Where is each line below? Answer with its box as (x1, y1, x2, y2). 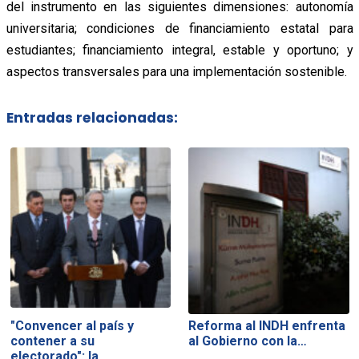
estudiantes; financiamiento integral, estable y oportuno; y (6, 42, 353, 58)
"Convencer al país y (10, 317, 134, 333)
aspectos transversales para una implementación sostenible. (6, 63, 347, 79)
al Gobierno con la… (188, 333, 308, 349)
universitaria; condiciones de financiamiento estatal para (6, 20, 353, 36)
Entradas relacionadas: (6, 108, 178, 128)
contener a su (10, 333, 95, 349)
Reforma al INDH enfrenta (188, 317, 346, 333)
